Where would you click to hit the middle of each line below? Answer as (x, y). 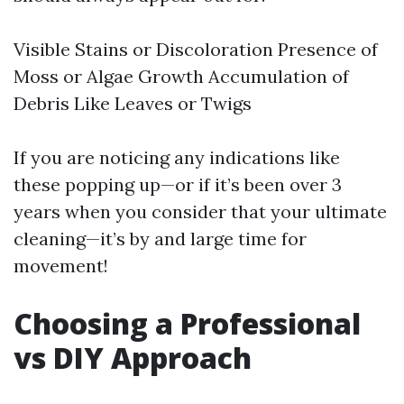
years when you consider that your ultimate (200, 211)
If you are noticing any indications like (177, 157)
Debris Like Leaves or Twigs (133, 103)
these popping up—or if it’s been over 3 (178, 184)
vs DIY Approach (133, 358)
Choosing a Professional (187, 323)
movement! (61, 266)
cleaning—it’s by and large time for (160, 239)
